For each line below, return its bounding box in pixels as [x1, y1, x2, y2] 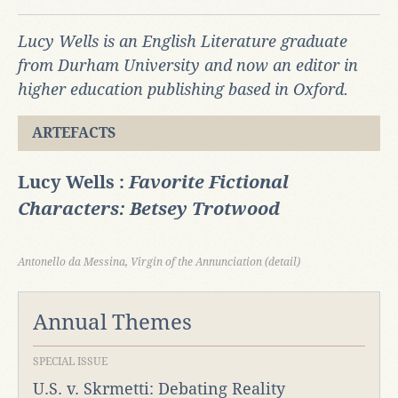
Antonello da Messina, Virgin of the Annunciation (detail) [18, 256, 300, 269]
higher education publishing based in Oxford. [18, 80, 348, 99]
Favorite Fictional [129, 171, 289, 194]
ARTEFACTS [32, 124, 115, 142]
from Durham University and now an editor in [18, 56, 358, 76]
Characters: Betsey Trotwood [18, 198, 280, 220]
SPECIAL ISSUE [33, 355, 107, 369]
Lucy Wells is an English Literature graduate [18, 32, 347, 52]
